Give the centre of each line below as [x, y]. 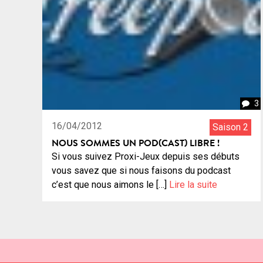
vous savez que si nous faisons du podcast [141, 170]
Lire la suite [193, 184]
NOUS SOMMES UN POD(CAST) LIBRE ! [136, 142]
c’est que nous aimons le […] [110, 184]
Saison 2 [230, 127]
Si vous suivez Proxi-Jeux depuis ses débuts [146, 156]
